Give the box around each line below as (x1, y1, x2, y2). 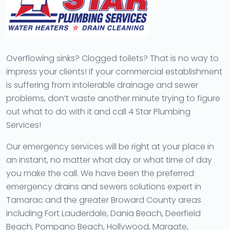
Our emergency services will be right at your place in (6, 140, 214, 152)
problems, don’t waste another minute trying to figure (6, 92, 220, 104)
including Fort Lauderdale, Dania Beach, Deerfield (6, 207, 201, 219)
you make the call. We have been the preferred (6, 167, 194, 179)
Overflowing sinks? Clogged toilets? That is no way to (6, 52, 219, 64)
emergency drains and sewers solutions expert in (6, 180, 201, 193)
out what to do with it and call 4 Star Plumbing (6, 105, 190, 118)
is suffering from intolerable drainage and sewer (6, 79, 198, 91)
